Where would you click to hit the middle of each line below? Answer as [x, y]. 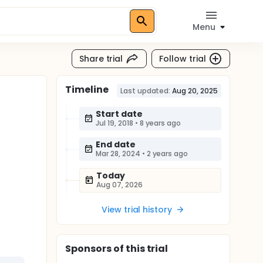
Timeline [87, 90]
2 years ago [167, 154]
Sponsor [86, 249]
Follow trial [183, 58]
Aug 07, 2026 [119, 185]
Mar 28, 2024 [118, 154]
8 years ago [160, 123]
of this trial [140, 249]
